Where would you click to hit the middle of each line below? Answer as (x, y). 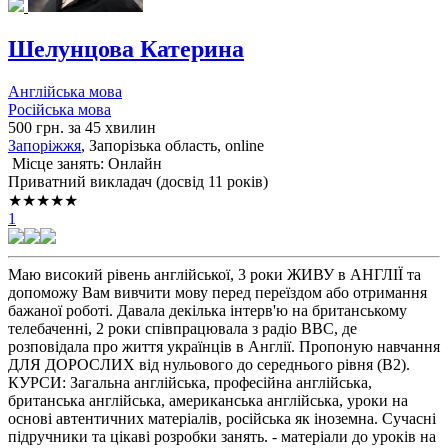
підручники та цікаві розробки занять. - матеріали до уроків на (222, 436)
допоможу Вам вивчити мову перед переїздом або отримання (217, 292)
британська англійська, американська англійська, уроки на (208, 400)
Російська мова (59, 109)
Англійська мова (65, 91)
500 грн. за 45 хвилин (82, 127)
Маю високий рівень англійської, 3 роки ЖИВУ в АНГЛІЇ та (214, 274)
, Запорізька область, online (172, 145)
